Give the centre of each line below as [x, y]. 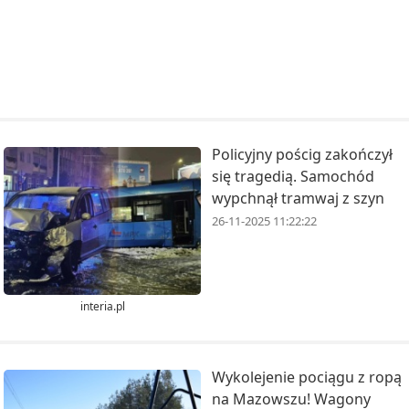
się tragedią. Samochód [293, 177]
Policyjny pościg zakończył [302, 155]
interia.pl [102, 306]
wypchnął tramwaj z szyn [298, 199]
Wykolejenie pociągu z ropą [307, 377]
